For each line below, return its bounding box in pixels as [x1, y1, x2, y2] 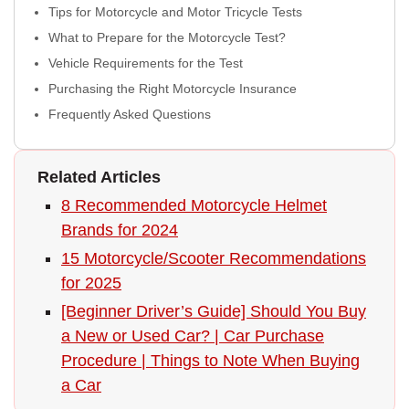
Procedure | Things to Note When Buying [61, 351, 360, 370]
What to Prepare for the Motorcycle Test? [48, 29, 286, 45]
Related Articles [37, 167, 161, 186]
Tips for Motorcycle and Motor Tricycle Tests [48, 4, 302, 19]
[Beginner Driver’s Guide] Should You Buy [61, 301, 366, 320]
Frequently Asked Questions [48, 106, 211, 121]
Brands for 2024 [61, 220, 178, 239]
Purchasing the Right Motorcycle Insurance [48, 80, 297, 96]
